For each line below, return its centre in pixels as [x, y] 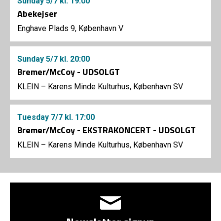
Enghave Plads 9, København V [70, 29]
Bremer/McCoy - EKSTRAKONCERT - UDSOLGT [107, 130]
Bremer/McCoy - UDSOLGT [69, 72]
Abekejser [37, 14]
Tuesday [34, 117]
